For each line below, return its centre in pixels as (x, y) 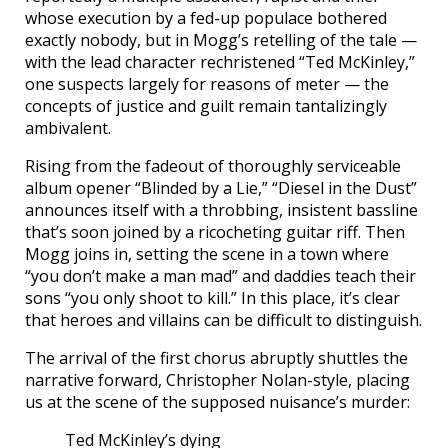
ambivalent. (68, 128)
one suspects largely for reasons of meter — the (207, 84)
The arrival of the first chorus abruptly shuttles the (216, 358)
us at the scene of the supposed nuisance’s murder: (217, 402)
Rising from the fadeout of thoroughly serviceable (213, 166)
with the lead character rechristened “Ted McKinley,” (220, 62)
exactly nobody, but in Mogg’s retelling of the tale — (221, 40)
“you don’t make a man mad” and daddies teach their (220, 276)
